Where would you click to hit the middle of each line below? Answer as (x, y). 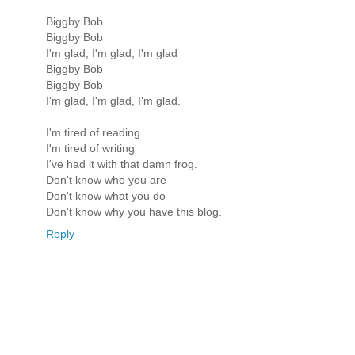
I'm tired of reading (93, 133)
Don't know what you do (106, 196)
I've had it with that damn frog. (122, 164)
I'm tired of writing (90, 149)
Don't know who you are (106, 180)
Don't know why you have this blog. (134, 212)
